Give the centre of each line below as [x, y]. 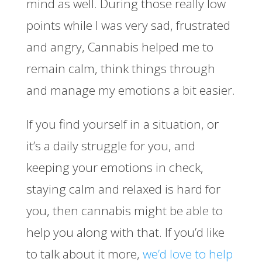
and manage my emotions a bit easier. [130, 90]
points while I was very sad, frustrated [128, 25]
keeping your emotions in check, [115, 167]
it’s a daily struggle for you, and [111, 145]
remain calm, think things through [120, 68]
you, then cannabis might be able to [124, 210]
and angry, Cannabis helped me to [120, 46]
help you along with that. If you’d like [125, 232]
